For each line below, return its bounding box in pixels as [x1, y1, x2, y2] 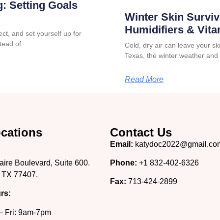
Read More [125, 75, 164, 84]
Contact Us [110, 125, 172, 139]
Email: [110, 139, 133, 148]
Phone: [110, 159, 137, 167]
